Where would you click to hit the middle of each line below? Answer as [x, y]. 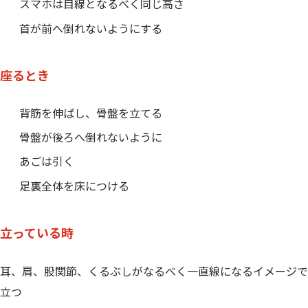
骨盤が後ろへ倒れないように [91, 136]
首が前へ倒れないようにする [91, 28]
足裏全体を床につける [74, 185]
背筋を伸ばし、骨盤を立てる [91, 112]
